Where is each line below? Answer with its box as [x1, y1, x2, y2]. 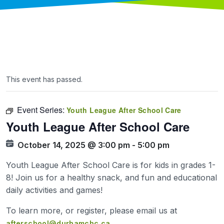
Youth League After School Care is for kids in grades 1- [6, 159, 215, 170]
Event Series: [17, 103, 66, 115]
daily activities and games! [6, 184, 102, 195]
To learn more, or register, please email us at [6, 205, 177, 215]
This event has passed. [6, 74, 82, 83]
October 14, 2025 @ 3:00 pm [17, 139, 130, 150]
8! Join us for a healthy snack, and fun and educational [6, 172, 217, 182]
